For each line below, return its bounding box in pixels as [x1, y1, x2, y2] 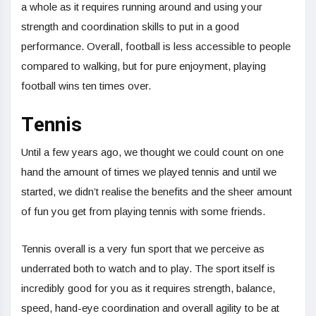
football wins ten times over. [21, 79, 151, 92]
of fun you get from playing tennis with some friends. [21, 205, 265, 217]
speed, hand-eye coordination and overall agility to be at [21, 301, 279, 314]
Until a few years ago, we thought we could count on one [21, 145, 284, 158]
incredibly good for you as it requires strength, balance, [21, 281, 275, 294]
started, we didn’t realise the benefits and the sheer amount [21, 185, 292, 197]
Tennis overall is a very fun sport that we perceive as [21, 242, 265, 255]
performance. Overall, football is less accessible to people [21, 39, 291, 52]
